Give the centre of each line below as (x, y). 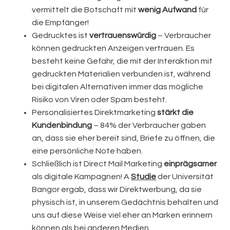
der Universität (185, 176)
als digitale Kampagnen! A (82, 176)
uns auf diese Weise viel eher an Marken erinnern (122, 215)
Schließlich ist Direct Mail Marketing (98, 164)
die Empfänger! (61, 22)
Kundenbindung (62, 125)
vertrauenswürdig (123, 35)
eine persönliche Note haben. (88, 151)
